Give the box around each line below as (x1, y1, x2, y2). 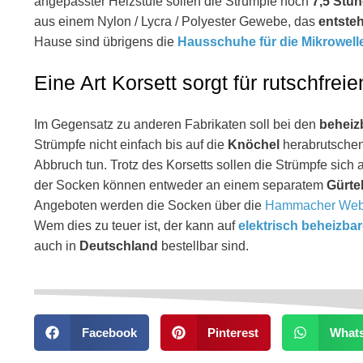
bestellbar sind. (158, 239, 249, 253)
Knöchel (228, 138, 280, 152)
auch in (34, 239, 79, 253)
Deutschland (79, 239, 158, 253)
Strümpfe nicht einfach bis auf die (34, 138, 228, 152)
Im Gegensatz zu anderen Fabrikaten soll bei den (34, 117, 319, 131)
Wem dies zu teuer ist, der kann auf (34, 219, 238, 233)
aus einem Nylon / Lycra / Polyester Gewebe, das (34, 15, 318, 28)
